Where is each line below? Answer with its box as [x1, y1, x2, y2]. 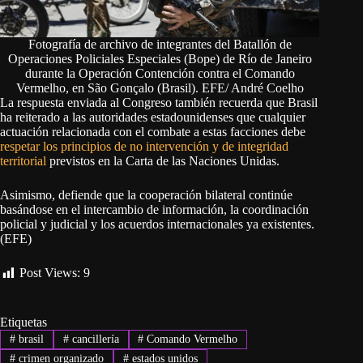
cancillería [68, 332, 119, 345]
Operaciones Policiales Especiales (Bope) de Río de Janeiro [7, 52, 312, 66]
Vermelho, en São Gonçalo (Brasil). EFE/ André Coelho [15, 81, 304, 96]
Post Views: [19, 266, 80, 280]
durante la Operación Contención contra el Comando [24, 66, 295, 81]
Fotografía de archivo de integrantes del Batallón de [28, 37, 292, 52]
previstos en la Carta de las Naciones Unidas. [49, 154, 280, 169]
